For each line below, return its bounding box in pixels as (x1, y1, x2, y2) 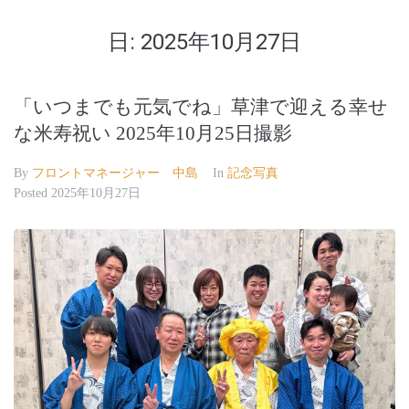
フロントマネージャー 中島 (32, 166, 198, 180)
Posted (14, 186, 51, 200)
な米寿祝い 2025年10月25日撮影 (14, 122, 292, 144)
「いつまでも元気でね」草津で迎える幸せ (14, 96, 388, 118)
